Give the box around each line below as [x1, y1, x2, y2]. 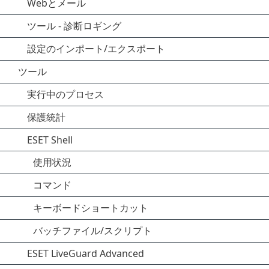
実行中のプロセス [27, 88, 104, 101]
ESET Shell [27, 133, 73, 147]
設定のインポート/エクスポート [27, 42, 165, 55]
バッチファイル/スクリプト [33, 224, 152, 237]
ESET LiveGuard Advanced [27, 247, 144, 260]
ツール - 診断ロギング [27, 19, 121, 32]
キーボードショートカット [33, 201, 148, 214]
